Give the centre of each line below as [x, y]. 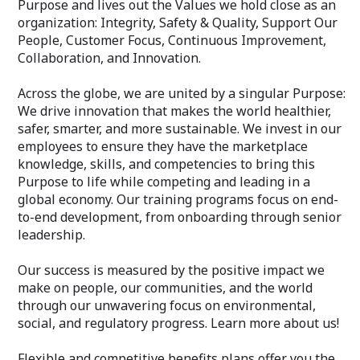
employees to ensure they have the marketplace [163, 146]
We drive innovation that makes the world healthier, [174, 111]
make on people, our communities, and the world [165, 288]
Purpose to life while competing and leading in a [164, 182]
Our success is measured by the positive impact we [171, 270]
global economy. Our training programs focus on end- [178, 199]
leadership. [51, 235]
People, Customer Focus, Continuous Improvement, [172, 40]
